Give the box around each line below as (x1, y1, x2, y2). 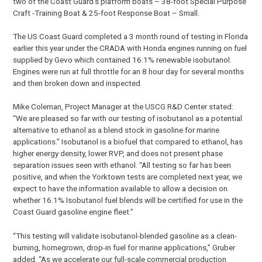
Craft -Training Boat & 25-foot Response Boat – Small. (13, 8, 200, 18)
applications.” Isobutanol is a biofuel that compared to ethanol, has (13, 137, 243, 147)
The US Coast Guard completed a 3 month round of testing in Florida (13, 32, 249, 42)
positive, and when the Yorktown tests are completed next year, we (13, 172, 243, 182)
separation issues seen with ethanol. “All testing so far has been (13, 160, 232, 170)
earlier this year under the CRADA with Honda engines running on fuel (13, 43, 247, 53)
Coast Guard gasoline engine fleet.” (13, 207, 134, 217)
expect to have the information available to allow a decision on (13, 184, 228, 194)
